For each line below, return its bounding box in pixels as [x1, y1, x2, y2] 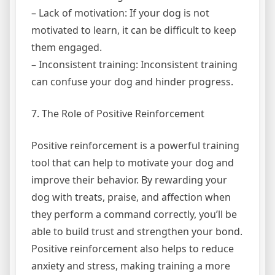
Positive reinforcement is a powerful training [31, 138, 239, 152]
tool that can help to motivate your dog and [31, 155, 234, 169]
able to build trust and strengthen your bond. [31, 224, 242, 238]
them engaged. [31, 40, 102, 54]
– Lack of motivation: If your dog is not [31, 6, 209, 20]
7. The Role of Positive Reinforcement [31, 106, 204, 120]
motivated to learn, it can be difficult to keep [31, 23, 236, 37]
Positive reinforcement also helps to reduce [31, 241, 234, 255]
